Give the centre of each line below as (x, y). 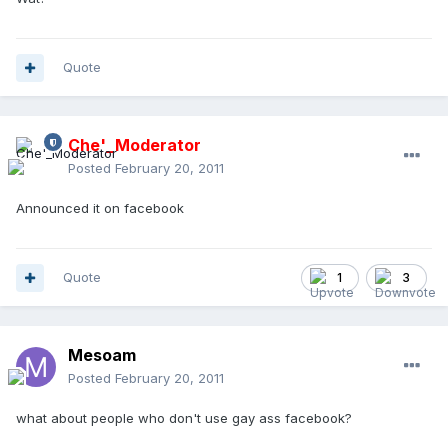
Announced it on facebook (100, 208)
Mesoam (102, 355)
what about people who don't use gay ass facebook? (184, 418)
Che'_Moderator (134, 145)
